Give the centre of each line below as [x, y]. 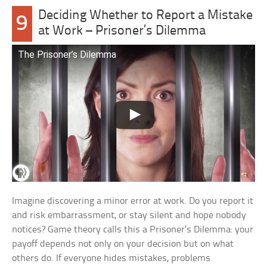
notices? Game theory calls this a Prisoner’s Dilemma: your [133, 229]
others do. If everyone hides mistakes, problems [111, 258]
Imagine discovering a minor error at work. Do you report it [133, 201]
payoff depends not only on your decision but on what [123, 244]
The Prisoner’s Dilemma [67, 55]
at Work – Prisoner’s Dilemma [122, 32]
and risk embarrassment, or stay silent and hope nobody [129, 215]
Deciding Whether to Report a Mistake [145, 16]
